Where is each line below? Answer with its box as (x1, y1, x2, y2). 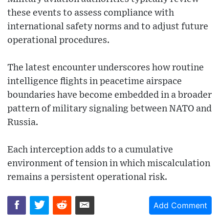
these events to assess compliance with (7, 8, 174, 18)
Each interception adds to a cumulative (7, 145, 173, 154)
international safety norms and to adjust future (7, 22, 208, 31)
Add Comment (153, 200, 207, 210)
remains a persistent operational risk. (7, 172, 167, 182)
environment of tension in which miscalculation (7, 158, 210, 168)
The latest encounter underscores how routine (7, 63, 204, 72)
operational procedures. (7, 35, 109, 45)
